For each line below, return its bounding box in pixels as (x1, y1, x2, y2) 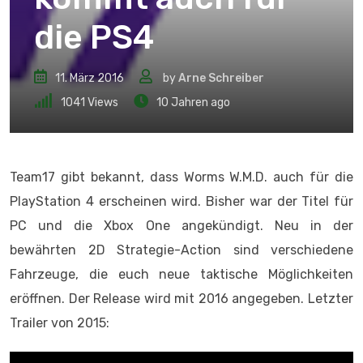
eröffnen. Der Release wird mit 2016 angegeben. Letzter (10, 291, 353, 306)
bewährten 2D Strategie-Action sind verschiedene (10, 242, 353, 258)
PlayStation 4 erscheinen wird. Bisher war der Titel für (10, 194, 353, 209)
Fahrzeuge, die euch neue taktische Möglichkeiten (10, 267, 353, 282)
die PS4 (34, 18, 154, 57)
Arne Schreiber (178, 71, 264, 85)
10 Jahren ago (156, 96, 230, 109)
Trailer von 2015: (10, 315, 109, 331)
